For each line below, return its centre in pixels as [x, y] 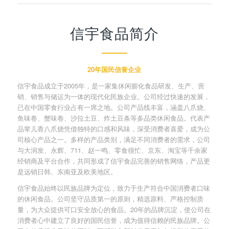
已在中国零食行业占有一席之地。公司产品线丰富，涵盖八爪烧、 [113, 107]
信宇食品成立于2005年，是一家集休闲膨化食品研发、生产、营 [111, 86]
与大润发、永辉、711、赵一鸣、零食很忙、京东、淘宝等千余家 [112, 150]
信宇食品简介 [114, 33]
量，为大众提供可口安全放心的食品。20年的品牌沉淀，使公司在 [114, 210]
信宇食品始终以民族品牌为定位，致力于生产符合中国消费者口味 [113, 188]
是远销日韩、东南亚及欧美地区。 [67, 172]
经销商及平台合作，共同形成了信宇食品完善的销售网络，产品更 [113, 161]
